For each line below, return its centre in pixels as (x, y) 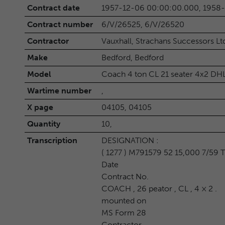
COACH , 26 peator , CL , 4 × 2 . (159, 188)
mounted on (124, 200)
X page (40, 107)
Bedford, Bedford (132, 57)
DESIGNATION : (130, 140)
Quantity (43, 124)
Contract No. (125, 176)
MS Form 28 (124, 212)
